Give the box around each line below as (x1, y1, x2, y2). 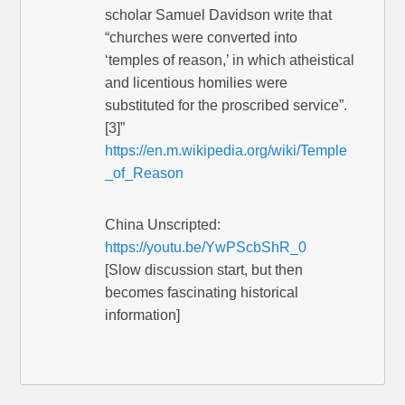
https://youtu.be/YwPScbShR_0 (105, 240, 307, 256)
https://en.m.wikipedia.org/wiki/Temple (105, 143, 348, 159)
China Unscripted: (105, 217, 221, 233)
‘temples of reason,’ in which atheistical (105, 52, 355, 69)
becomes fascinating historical (105, 285, 299, 301)
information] (105, 307, 181, 324)
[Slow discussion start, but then (105, 262, 304, 278)
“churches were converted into (105, 30, 298, 46)
